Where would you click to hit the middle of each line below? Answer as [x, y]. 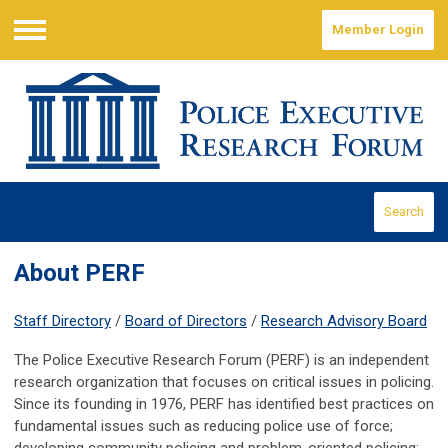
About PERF [79, 273]
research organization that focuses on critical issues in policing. [224, 382]
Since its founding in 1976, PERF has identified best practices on [224, 404]
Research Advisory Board [344, 321]
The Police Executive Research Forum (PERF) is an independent [221, 360]
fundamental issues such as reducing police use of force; [203, 426]
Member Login [378, 29]
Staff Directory [62, 321]
